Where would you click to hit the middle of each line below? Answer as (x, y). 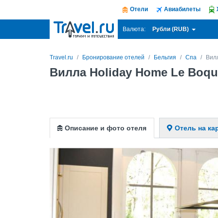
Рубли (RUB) (171, 29)
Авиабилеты (182, 9)
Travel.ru (61, 57)
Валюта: (134, 29)
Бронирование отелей (113, 57)
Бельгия (165, 57)
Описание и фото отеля (106, 128)
